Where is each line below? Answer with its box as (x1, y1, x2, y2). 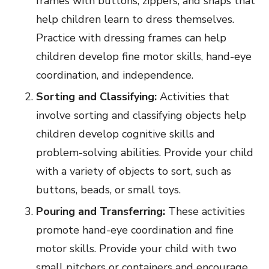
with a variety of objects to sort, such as (36, 164, 231, 179)
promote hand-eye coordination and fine (36, 223, 234, 238)
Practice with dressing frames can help (36, 31, 226, 46)
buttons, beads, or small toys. (36, 183, 181, 198)
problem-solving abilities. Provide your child (36, 145, 253, 160)
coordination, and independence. (36, 68, 193, 83)
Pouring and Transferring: (36, 204, 168, 219)
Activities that (157, 89, 229, 104)
